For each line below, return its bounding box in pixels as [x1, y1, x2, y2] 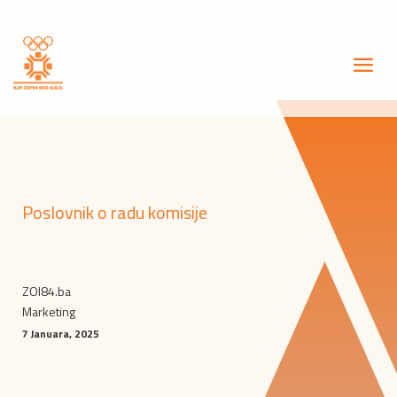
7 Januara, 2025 [22, 325, 99, 342]
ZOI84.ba [22, 282, 71, 300]
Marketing [22, 302, 75, 321]
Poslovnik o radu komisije [22, 198, 207, 226]
